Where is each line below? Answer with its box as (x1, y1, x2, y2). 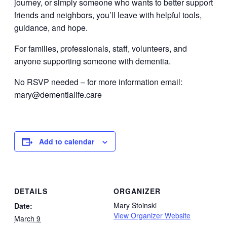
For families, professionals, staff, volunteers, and (14, 43, 187, 54)
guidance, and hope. (14, 22, 88, 33)
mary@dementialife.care (14, 89, 102, 100)
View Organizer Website (113, 210, 191, 220)
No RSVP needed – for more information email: (14, 76, 182, 88)
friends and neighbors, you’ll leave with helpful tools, (14, 9, 202, 21)
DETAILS (14, 185, 48, 196)
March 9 (14, 213, 41, 223)
